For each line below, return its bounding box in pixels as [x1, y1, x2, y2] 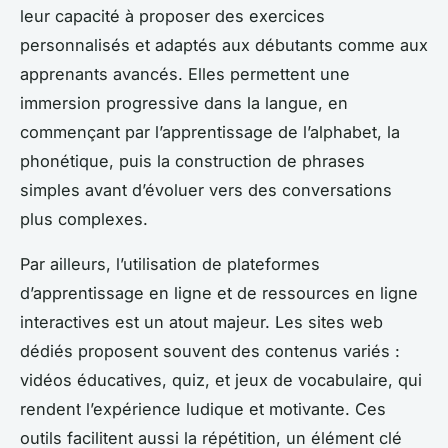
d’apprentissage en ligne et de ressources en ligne [20, 283, 418, 304]
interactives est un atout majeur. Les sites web [20, 312, 383, 333]
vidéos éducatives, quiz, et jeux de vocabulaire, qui [20, 370, 422, 391]
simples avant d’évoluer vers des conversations [20, 180, 392, 201]
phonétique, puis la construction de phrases [20, 151, 365, 172]
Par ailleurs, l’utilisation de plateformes [20, 254, 320, 275]
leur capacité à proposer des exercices [20, 6, 325, 27]
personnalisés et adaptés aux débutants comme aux [20, 35, 428, 56]
